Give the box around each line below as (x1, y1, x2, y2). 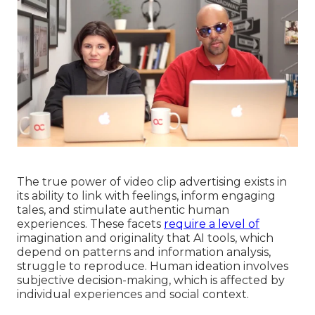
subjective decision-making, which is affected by (17, 273, 285, 287)
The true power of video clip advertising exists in (17, 174, 287, 188)
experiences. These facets (17, 217, 164, 231)
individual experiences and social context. (17, 287, 249, 301)
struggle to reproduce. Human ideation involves (17, 259, 288, 273)
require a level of (164, 217, 259, 231)
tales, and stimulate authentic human (17, 202, 229, 217)
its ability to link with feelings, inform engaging (17, 188, 276, 202)
